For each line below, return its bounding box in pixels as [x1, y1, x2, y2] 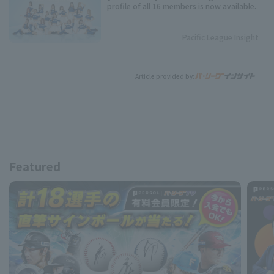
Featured [9, 158, 61, 174]
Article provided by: [135, 72, 194, 81]
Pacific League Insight [182, 32, 259, 43]
